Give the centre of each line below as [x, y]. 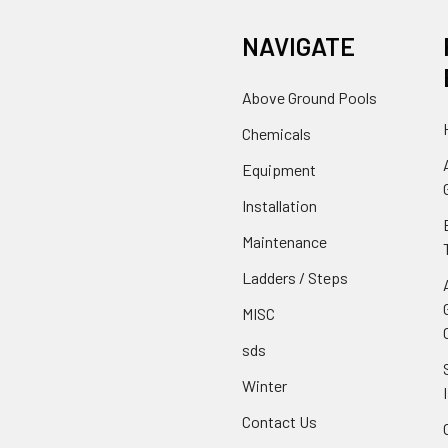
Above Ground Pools [309, 97]
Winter [264, 385]
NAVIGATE [298, 45]
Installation [279, 205]
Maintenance [284, 241]
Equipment [279, 169]
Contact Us [279, 421]
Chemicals [276, 133]
